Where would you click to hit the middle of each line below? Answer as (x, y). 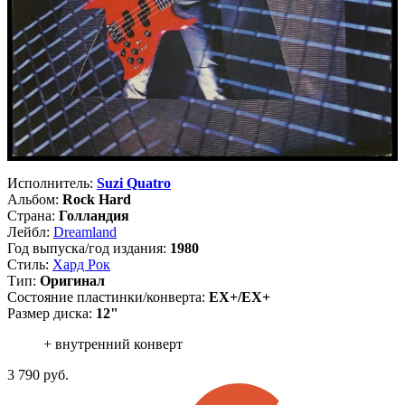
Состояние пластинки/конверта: (108, 297)
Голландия (94, 216)
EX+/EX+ (240, 297)
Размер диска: (52, 314)
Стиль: (30, 265)
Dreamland (85, 232)
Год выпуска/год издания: (89, 249)
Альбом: (35, 200)
